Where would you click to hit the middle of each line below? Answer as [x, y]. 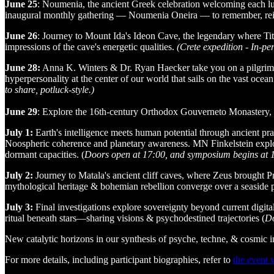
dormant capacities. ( [45, 154]
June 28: [23, 67]
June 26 [21, 35]
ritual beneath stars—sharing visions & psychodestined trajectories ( [135, 218]
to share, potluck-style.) [50, 89]
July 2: [20, 175]
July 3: [20, 207]
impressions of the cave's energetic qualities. [91, 46]
